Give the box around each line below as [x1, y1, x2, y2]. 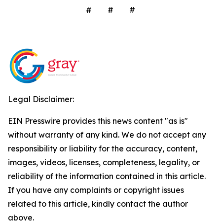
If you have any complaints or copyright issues [8, 184, 184, 195]
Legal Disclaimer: [8, 94, 74, 104]
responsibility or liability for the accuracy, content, [8, 143, 197, 153]
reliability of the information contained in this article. [8, 171, 206, 181]
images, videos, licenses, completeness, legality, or [8, 157, 200, 167]
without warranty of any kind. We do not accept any [8, 129, 206, 140]
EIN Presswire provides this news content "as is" [8, 115, 188, 126]
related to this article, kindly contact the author [8, 198, 188, 209]
